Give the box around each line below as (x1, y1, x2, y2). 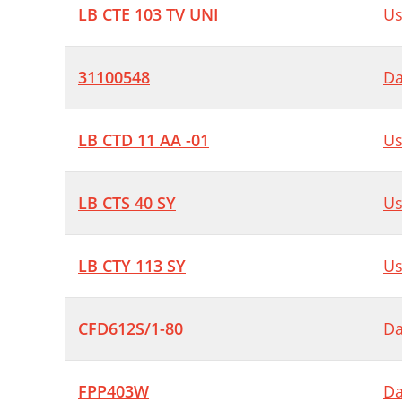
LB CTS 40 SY (78, 192, 176, 214)
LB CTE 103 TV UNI (78, 4, 219, 25)
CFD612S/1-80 (78, 318, 183, 339)
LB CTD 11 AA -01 (78, 129, 209, 151)
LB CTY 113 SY (78, 255, 186, 276)
